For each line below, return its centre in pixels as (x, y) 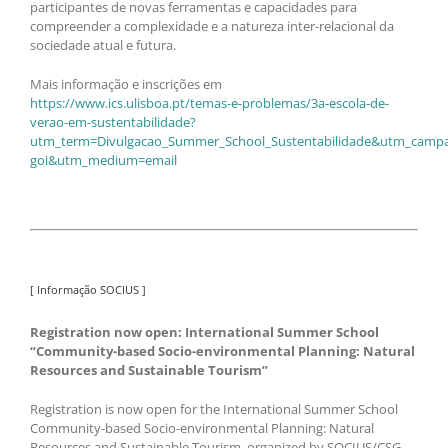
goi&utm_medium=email (103, 159)
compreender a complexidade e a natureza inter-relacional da (212, 25)
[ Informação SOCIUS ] (88, 289)
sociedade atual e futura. (103, 44)
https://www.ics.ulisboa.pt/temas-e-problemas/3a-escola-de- (209, 102)
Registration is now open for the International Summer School (214, 409)
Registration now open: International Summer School (204, 332)
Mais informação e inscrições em (126, 83)
